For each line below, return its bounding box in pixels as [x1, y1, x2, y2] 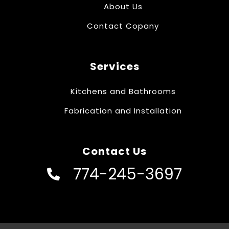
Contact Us [82, 144, 147, 158]
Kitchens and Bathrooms [70, 85, 176, 97]
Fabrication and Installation [64, 105, 182, 116]
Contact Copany [87, 20, 159, 31]
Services [89, 59, 140, 74]
